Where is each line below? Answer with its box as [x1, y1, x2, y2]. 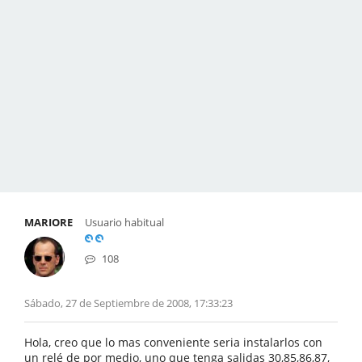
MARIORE [24, 215, 73, 229]
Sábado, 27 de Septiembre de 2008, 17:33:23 [24, 296, 233, 310]
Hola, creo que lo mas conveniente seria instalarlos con [24, 335, 322, 350]
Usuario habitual [85, 215, 164, 229]
